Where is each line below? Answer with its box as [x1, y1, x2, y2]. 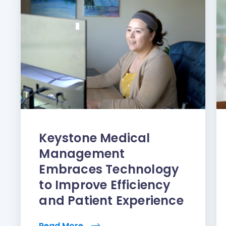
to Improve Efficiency [39, 176, 171, 193]
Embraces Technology [39, 160, 180, 178]
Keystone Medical [39, 129, 150, 146]
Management [39, 145, 125, 162]
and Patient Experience [39, 192, 184, 209]
